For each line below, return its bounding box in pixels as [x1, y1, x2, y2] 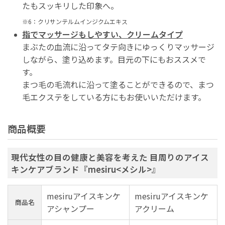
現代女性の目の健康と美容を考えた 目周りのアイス [11, 151, 209, 163]
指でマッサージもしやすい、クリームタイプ [22, 28, 183, 41]
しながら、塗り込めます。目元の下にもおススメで [22, 53, 206, 66]
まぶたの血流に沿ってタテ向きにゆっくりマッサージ [22, 41, 214, 53]
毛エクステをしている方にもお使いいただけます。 [22, 91, 206, 103]
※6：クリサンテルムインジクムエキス [22, 17, 128, 26]
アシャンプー [46, 202, 94, 215]
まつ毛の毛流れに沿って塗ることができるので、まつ [22, 78, 214, 91]
